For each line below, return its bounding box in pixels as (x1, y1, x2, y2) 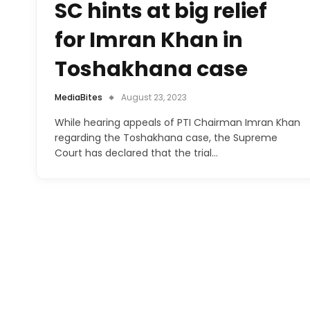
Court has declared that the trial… (55, 145, 218, 160)
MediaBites (55, 91, 102, 103)
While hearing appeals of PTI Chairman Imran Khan (55, 115, 300, 129)
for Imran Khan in (55, 25, 243, 55)
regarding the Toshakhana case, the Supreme (55, 130, 277, 145)
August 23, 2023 (121, 91, 187, 103)
